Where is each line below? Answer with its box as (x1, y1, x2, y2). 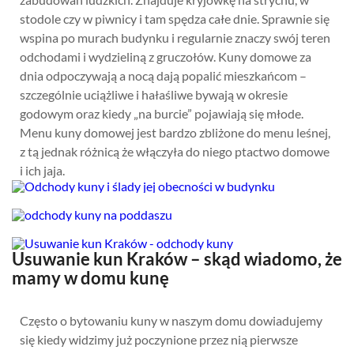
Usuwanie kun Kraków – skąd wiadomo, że (12, 248, 342, 269)
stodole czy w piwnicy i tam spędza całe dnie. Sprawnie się (20, 11, 330, 26)
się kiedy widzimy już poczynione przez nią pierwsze (20, 332, 298, 347)
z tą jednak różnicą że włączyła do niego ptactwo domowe (20, 144, 330, 159)
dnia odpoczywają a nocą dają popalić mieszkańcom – (20, 68, 307, 83)
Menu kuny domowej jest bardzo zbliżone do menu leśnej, (20, 125, 330, 140)
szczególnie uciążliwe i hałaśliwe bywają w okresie (20, 87, 288, 102)
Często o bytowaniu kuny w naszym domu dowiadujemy (20, 313, 322, 328)
